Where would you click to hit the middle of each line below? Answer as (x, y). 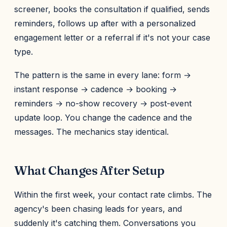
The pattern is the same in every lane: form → (103, 75)
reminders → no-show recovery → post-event (103, 103)
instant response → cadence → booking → (96, 89)
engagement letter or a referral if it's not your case (112, 37)
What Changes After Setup (89, 171)
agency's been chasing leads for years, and (98, 209)
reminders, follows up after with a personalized (105, 23)
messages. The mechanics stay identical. (91, 132)
